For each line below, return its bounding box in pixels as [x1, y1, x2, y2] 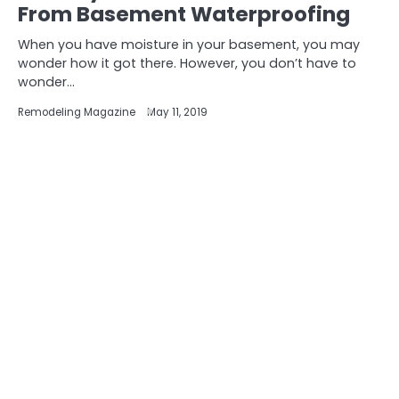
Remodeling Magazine [18, 105, 135, 119]
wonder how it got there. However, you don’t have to [18, 54, 356, 72]
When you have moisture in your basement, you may [18, 36, 360, 53]
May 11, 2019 [147, 105, 208, 119]
